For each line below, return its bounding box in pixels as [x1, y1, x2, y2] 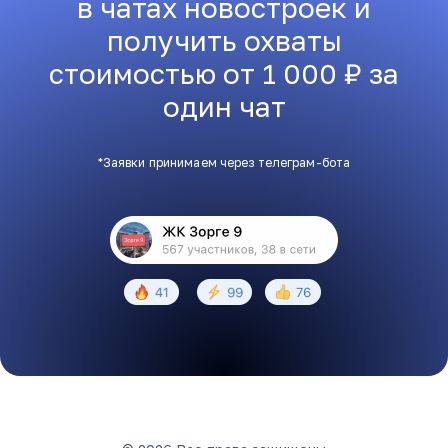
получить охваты [106, 23, 342, 57]
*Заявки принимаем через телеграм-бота [97, 154, 351, 170]
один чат [162, 89, 286, 123]
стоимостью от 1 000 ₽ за [49, 56, 399, 90]
